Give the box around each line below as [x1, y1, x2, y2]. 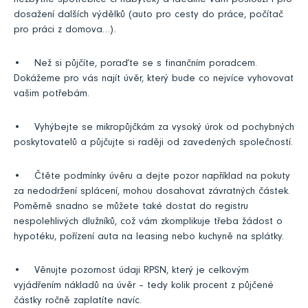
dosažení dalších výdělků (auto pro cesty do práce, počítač [14, 10, 283, 21]
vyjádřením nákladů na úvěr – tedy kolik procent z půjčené [14, 281, 274, 292]
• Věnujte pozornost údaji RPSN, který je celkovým [14, 266, 249, 277]
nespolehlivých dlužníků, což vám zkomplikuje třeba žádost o [14, 217, 283, 228]
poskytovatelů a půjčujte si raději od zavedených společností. [14, 138, 293, 149]
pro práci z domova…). [14, 25, 116, 36]
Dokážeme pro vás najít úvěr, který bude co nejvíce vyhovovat [14, 74, 294, 85]
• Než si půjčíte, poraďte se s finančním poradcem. [14, 59, 257, 70]
